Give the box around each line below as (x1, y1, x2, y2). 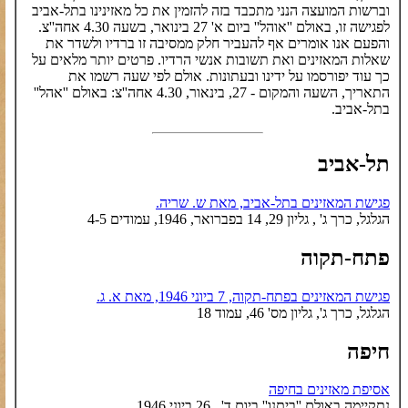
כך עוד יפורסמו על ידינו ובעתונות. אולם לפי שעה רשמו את (68, 68, 390, 84)
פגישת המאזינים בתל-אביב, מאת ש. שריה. (156, 194, 390, 210)
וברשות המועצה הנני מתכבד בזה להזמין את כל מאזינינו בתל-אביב (32, 3, 390, 18)
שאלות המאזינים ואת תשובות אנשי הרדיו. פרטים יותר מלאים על (32, 52, 390, 67)
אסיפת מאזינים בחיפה (269, 382, 390, 398)
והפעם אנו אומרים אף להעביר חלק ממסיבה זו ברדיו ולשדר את (46, 36, 390, 51)
